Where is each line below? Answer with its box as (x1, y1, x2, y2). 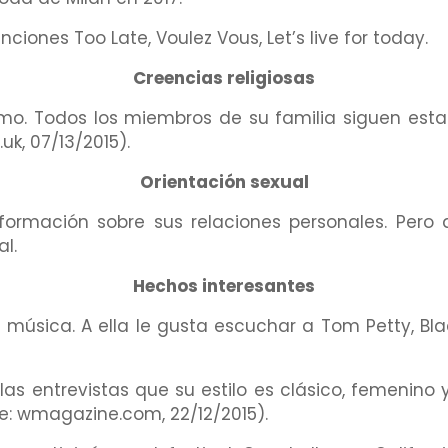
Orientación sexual (139, 170, 309, 195)
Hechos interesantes (133, 274, 315, 299)
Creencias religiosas (133, 66, 315, 91)
